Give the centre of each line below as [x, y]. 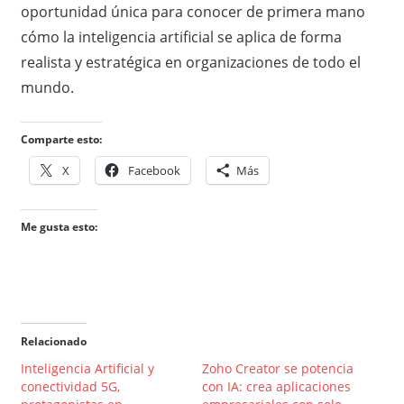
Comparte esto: [61, 139]
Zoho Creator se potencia [278, 368]
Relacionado [53, 341]
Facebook [154, 170]
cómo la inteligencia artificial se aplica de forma [181, 37]
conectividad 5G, [70, 386]
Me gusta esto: [59, 226]
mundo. [49, 87]
